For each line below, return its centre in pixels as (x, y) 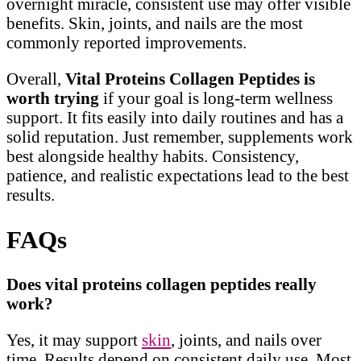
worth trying (53, 98)
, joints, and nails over (246, 340)
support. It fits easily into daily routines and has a (175, 117)
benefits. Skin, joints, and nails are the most (155, 23)
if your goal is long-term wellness (216, 98)
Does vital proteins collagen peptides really (162, 284)
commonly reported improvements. (127, 42)
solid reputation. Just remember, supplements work (180, 136)
